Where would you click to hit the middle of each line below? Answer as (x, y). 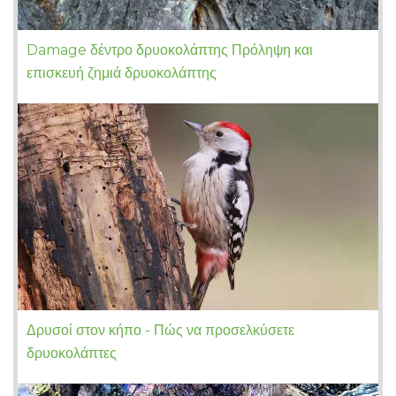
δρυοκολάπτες (72, 354)
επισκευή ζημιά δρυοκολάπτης (122, 73)
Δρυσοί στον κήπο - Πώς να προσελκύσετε (160, 331)
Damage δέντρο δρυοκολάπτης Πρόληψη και (170, 50)
